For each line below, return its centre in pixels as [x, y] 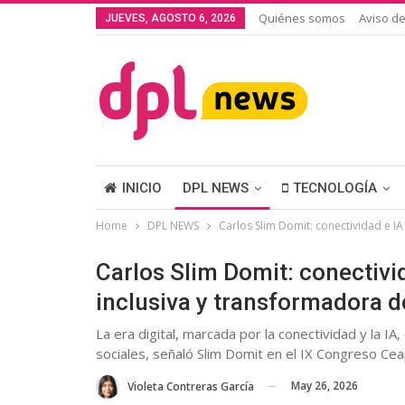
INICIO [142, 188]
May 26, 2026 [325, 386]
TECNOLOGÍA [335, 188]
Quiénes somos [302, 18]
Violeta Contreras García [191, 386]
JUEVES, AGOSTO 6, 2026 [170, 18]
